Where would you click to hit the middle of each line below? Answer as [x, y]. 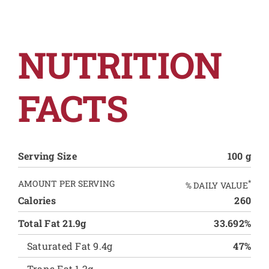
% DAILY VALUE [216, 185]
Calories [37, 201]
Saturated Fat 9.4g [70, 246]
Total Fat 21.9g [52, 223]
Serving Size [47, 156]
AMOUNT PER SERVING [66, 183]
